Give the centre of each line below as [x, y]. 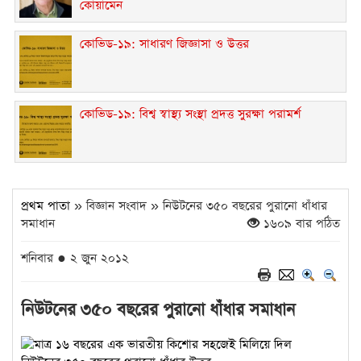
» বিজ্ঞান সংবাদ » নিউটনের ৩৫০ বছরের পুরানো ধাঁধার [199, 205]
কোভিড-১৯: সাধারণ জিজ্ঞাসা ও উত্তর [164, 44]
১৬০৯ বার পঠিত [300, 223]
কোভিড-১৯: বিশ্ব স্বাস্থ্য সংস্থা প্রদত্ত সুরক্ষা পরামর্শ [190, 114]
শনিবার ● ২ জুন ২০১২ [75, 258]
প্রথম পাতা [46, 205]
